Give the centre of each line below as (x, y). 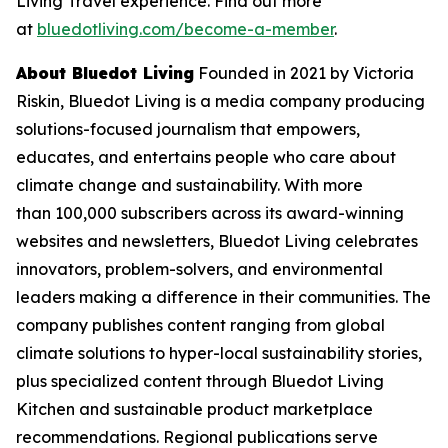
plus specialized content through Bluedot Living (200, 381)
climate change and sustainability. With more (189, 185)
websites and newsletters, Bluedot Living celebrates (217, 241)
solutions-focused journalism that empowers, (188, 129)
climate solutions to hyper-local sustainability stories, (219, 353)
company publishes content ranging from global (200, 325)
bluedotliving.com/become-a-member (185, 29)
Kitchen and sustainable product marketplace (194, 409)
